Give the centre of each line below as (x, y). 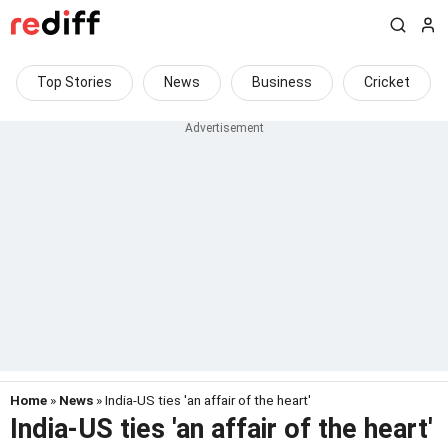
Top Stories (74, 82)
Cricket (387, 82)
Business (282, 82)
